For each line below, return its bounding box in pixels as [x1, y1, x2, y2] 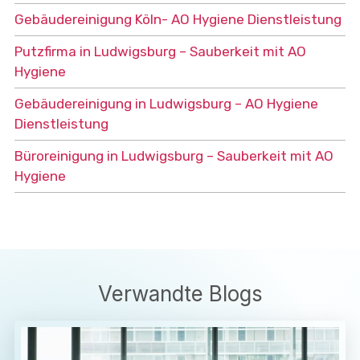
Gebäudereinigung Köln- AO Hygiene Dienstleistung [14, 10, 342, 27]
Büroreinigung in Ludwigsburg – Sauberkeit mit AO [14, 147, 333, 164]
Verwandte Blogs [97, 280, 263, 306]
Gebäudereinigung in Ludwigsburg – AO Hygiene [14, 95, 318, 112]
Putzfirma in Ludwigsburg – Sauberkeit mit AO [14, 43, 306, 59]
